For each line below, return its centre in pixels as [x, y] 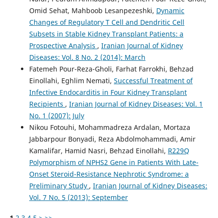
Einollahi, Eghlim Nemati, [71, 80]
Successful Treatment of [153, 80]
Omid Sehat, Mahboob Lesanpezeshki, [92, 10]
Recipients [47, 104]
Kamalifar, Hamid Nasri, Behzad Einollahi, [98, 150]
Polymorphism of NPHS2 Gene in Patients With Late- [114, 162]
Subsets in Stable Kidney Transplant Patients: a [106, 34]
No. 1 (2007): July [56, 115]
